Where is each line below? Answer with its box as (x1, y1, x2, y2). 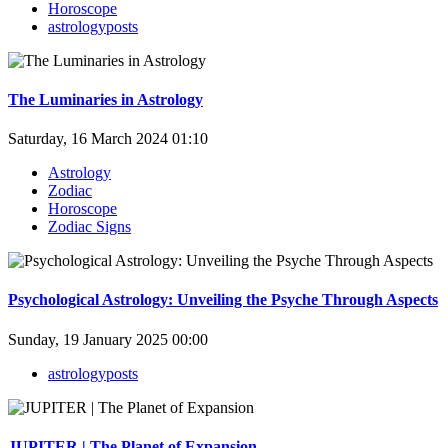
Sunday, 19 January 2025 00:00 (8, 330, 208, 348)
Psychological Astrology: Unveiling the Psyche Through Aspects (8, 291, 438, 309)
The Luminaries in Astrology (8, 90, 203, 108)
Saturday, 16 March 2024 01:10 (8, 130, 208, 148)
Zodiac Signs (48, 218, 131, 236)
